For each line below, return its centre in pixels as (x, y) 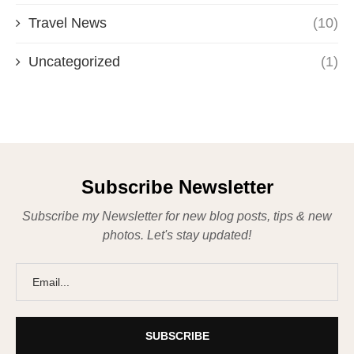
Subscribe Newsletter (177, 186)
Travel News (68, 23)
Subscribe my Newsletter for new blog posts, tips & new (177, 216)
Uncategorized (74, 61)
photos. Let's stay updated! (177, 235)
